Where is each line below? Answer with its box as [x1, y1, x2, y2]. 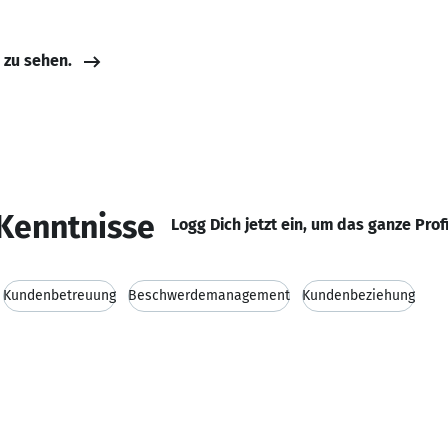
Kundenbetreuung [3, 287, 116, 304]
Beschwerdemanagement [128, 287, 290, 304]
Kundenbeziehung [302, 287, 415, 304]
